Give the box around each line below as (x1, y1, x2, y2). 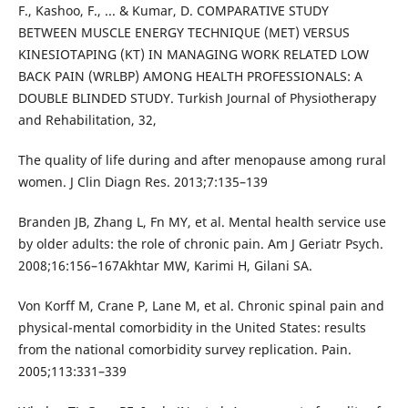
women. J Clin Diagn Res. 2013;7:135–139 (17, 173, 268, 191)
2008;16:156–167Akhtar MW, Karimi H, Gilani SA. (17, 257, 312, 275)
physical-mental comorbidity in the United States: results (17, 319, 366, 337)
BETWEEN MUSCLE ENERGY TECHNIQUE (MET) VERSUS (17, 24, 350, 42)
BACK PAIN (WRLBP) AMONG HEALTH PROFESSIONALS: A (17, 67, 362, 86)
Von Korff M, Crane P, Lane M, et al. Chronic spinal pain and (17, 297, 384, 315)
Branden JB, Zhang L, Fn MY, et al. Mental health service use (17, 213, 386, 231)
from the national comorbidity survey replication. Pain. (17, 341, 352, 359)
